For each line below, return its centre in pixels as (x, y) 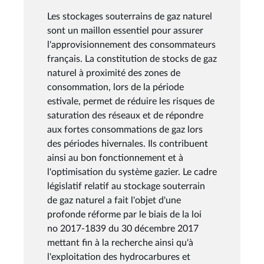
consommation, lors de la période (115, 87)
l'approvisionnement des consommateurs (131, 44)
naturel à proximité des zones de (114, 73)
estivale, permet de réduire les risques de (131, 101)
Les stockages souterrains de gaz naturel (130, 16)
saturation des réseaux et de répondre (125, 115)
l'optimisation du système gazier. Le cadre (132, 172)
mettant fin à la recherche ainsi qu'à (120, 242)
